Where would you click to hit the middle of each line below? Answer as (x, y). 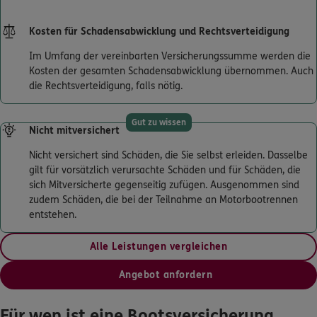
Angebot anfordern (166, 275)
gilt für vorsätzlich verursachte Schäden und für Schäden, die (165, 170)
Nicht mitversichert (74, 130)
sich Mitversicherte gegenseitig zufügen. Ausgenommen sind (164, 185)
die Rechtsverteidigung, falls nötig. (106, 86)
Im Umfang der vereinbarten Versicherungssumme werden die (170, 56)
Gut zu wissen (158, 122)
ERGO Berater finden (88, 97)
